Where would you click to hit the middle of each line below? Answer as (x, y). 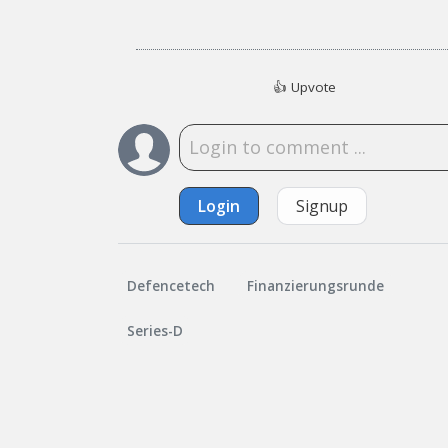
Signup (321, 206)
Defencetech (171, 285)
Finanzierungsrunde (315, 285)
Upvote (313, 87)
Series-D (155, 330)
